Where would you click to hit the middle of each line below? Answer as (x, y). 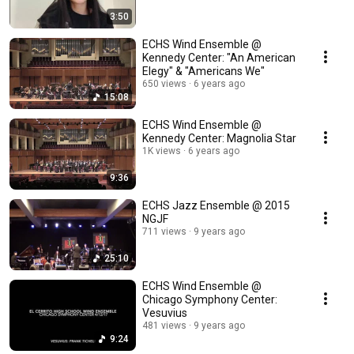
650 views (164, 84)
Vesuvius (165, 313)
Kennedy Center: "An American (219, 58)
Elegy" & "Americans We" (203, 72)
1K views (162, 151)
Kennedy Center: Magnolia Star (219, 139)
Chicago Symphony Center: (210, 300)
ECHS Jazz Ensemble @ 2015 (216, 206)
